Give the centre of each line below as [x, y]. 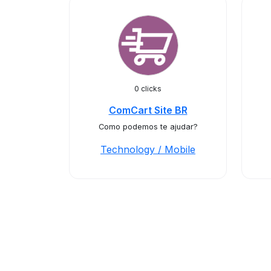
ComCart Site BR [148, 110]
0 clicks [148, 89]
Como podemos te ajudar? [148, 127]
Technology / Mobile [148, 149]
